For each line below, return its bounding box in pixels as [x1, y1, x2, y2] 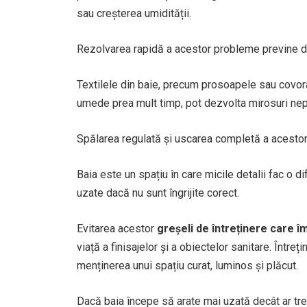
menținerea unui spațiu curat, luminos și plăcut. [77, 259, 298, 272]
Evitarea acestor [77, 222, 157, 235]
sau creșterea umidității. [77, 7, 191, 20]
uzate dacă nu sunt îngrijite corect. [77, 186, 239, 199]
